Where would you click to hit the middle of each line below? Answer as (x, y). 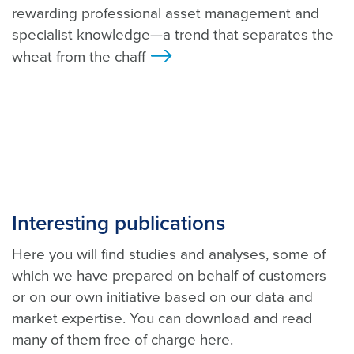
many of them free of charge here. (122, 340)
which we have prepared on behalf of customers (169, 276)
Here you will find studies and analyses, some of (169, 255)
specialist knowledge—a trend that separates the (173, 35)
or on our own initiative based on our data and (162, 298)
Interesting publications (119, 224)
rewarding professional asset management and (166, 14)
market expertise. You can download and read (162, 319)
